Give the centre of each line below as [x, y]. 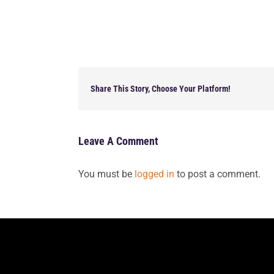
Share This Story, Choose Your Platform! [161, 89]
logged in [155, 174]
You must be [107, 174]
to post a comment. [218, 174]
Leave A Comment [119, 141]
